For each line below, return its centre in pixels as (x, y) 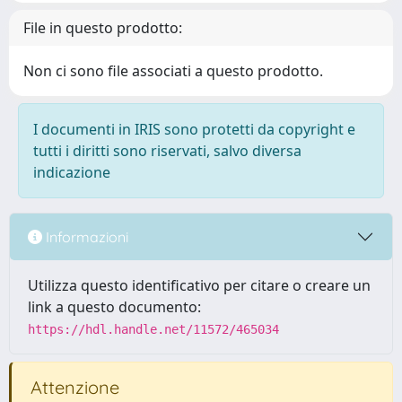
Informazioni (85, 236)
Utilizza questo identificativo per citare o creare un (199, 285)
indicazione (72, 172)
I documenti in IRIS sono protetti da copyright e (194, 129)
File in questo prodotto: (103, 28)
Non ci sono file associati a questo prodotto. (173, 71)
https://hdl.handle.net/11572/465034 (153, 329)
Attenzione (73, 387)
